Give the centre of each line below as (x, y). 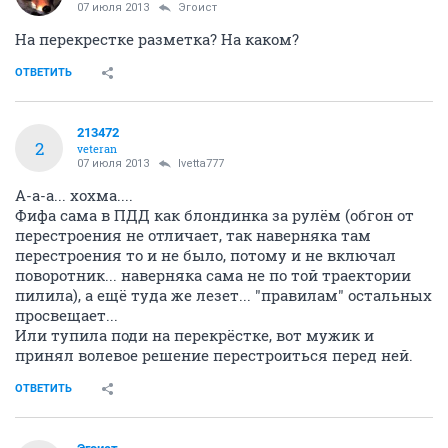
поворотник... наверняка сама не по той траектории (213, 275)
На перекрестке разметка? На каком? (157, 39)
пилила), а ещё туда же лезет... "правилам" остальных (223, 295)
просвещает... (66, 315)
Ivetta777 (201, 163)
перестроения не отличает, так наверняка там (193, 235)
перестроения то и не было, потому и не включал (205, 255)
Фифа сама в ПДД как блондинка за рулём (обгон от (214, 215)
